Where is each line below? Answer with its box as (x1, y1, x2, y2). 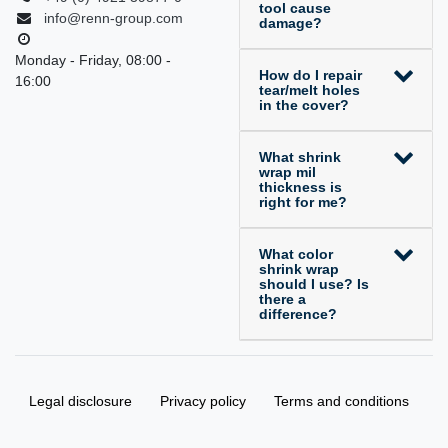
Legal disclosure (29, 393, 132, 410)
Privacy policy (160, 393, 246, 410)
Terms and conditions (274, 393, 409, 410)
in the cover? (258, 96, 349, 113)
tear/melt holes (258, 81, 360, 98)
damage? (258, 14, 322, 31)
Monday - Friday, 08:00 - (15, 52, 171, 69)
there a (258, 290, 306, 307)
